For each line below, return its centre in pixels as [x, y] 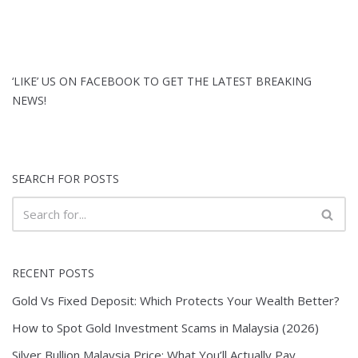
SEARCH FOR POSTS [66, 179]
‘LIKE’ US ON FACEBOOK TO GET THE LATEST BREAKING [162, 82]
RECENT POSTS [53, 273]
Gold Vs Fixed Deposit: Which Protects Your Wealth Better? [176, 301]
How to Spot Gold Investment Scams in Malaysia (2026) [165, 328]
